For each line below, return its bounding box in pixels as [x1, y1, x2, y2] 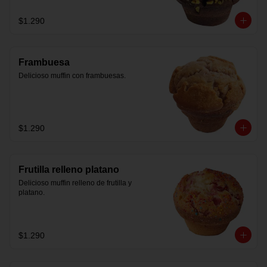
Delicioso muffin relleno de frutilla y [18, 179, 132, 187]
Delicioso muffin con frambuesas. [18, 72, 126, 80]
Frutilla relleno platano [18, 164, 119, 175]
